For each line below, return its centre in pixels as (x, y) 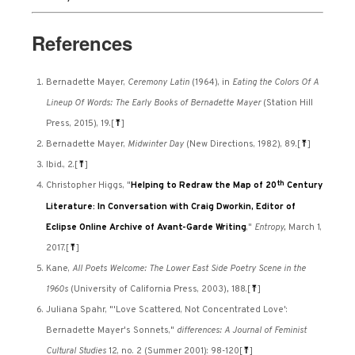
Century (303, 185)
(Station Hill (287, 103)
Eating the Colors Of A (274, 82)
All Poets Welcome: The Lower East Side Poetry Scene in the (189, 268)
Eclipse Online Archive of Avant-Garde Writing (146, 227)
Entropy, (270, 227)
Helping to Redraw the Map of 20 (204, 185)
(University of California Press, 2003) (149, 289)
